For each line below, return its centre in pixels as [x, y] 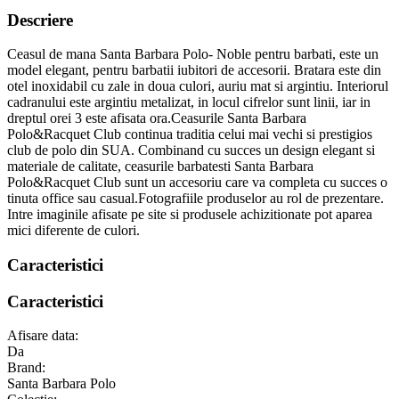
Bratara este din [338, 70]
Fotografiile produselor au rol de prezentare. [261, 199]
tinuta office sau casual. [73, 199]
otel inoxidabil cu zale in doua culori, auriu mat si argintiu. [170, 86]
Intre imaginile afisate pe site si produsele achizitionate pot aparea [190, 215]
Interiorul [361, 86]
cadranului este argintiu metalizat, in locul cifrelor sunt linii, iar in [189, 102]
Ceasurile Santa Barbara [239, 118]
